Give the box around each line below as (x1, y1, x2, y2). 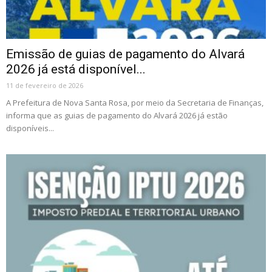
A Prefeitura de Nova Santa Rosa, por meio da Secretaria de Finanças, (6, 97, 263, 109)
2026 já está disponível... (6, 62, 146, 77)
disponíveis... (6, 123, 54, 134)
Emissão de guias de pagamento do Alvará (6, 47, 245, 62)
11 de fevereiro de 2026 (6, 81, 83, 90)
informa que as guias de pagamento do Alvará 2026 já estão (6, 110, 228, 121)
